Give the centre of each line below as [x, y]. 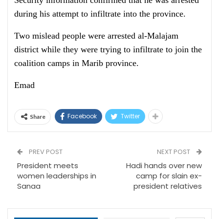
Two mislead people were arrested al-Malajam [96, 36]
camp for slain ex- [169, 176]
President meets [48, 165]
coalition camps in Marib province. [77, 63]
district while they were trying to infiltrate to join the [108, 49]
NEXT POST [174, 152]
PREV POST [45, 152]
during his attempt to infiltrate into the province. [100, 14]
